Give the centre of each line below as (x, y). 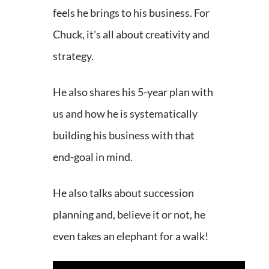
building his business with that (124, 135)
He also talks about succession (123, 193)
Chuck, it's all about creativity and (131, 35)
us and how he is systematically (125, 114)
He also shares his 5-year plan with (133, 92)
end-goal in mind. (93, 157)
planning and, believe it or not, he (129, 215)
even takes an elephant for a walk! (131, 236)
